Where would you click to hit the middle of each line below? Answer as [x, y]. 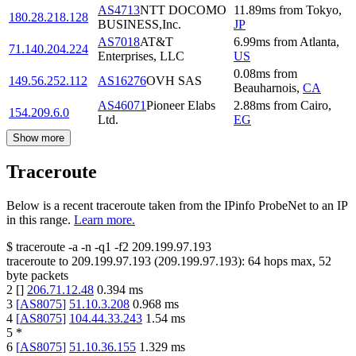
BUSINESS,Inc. [139, 24]
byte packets [37, 276]
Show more [39, 137]
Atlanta [318, 41]
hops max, [290, 261]
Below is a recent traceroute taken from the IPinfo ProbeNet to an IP [177, 206]
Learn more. [104, 220]
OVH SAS [174, 80]
